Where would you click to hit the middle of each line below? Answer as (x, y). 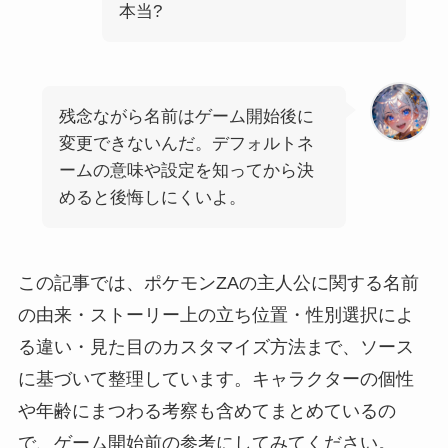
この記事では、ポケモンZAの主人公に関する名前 (218, 283)
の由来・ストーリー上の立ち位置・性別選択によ (215, 315)
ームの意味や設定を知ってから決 (186, 170)
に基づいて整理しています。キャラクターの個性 (215, 379)
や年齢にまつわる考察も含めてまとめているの (206, 411)
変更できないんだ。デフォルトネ (186, 143)
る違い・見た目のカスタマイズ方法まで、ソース (215, 347)
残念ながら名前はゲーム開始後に (186, 116)
